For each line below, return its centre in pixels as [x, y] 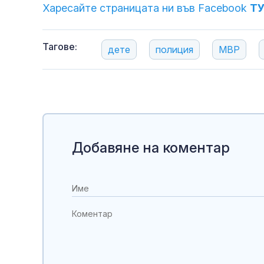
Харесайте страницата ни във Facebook [146, 8]
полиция [174, 50]
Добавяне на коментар [151, 148]
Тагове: [60, 47]
